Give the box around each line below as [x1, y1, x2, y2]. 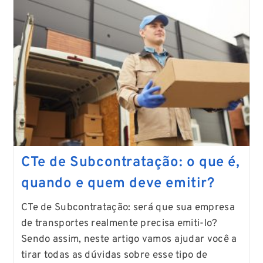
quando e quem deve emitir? [21, 174, 215, 193]
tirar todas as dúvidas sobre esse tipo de [21, 248, 208, 262]
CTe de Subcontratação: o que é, [21, 153, 240, 171]
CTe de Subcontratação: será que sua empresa [21, 201, 235, 214]
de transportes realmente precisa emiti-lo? [21, 217, 218, 230]
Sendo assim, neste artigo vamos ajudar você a [21, 232, 237, 246]
